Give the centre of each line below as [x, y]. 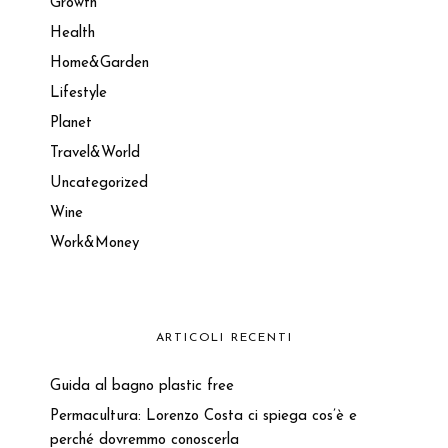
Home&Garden [99, 64]
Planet [71, 124]
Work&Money [94, 244]
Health [72, 34]
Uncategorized [99, 184]
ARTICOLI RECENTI [224, 338]
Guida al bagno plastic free [142, 387]
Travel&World [95, 154]
